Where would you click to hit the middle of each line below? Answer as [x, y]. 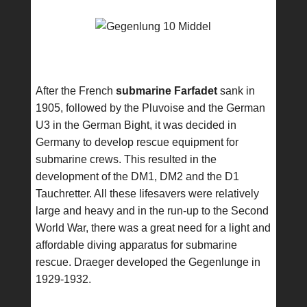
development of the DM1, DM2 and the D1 [137, 176]
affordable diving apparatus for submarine [136, 245]
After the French [75, 91]
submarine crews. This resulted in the [126, 159]
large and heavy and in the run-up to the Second [152, 211]
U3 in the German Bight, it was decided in [136, 125]
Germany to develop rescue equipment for [137, 142]
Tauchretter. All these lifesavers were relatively [147, 194]
